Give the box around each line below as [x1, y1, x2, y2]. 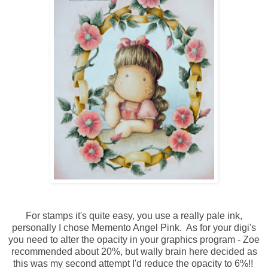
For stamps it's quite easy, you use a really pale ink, [26, 210, 242, 221]
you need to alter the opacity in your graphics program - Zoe [8, 234, 260, 245]
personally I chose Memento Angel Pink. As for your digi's [12, 222, 256, 233]
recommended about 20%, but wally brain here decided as [11, 246, 257, 257]
